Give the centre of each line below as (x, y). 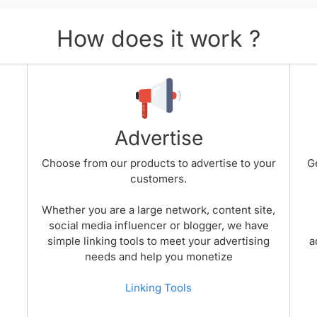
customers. (158, 179)
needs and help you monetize (158, 257)
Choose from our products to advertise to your (158, 163)
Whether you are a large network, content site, (158, 210)
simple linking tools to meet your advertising (158, 241)
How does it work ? (158, 39)
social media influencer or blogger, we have (158, 225)
